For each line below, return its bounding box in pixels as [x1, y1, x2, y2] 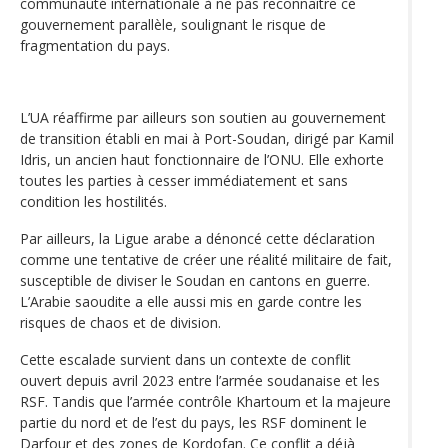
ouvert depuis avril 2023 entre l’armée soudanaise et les [20, 370, 380, 390]
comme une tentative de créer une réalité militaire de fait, [20, 249, 392, 269]
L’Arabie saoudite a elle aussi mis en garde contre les [20, 291, 362, 311]
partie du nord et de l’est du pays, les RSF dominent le [20, 412, 367, 432]
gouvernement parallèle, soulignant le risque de [20, 14, 326, 34]
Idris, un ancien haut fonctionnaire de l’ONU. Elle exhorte [20, 149, 384, 169]
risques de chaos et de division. [20, 312, 221, 332]
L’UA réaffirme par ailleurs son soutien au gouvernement [20, 107, 386, 127]
